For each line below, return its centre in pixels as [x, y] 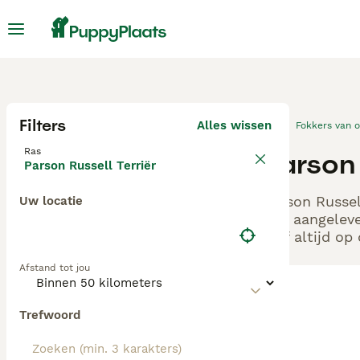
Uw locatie [51, 201]
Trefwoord [50, 315]
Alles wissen [234, 125]
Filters [43, 125]
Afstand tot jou [55, 268]
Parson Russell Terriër [90, 166]
